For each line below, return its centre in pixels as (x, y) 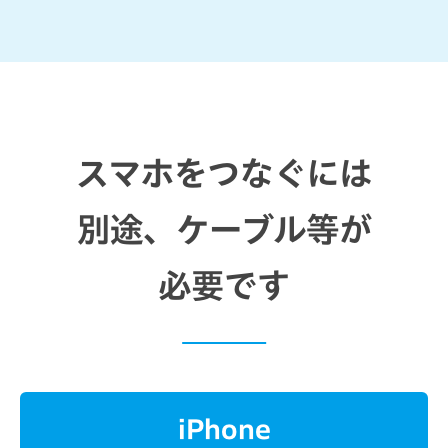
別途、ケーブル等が (224, 230)
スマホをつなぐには (224, 174)
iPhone (224, 428)
